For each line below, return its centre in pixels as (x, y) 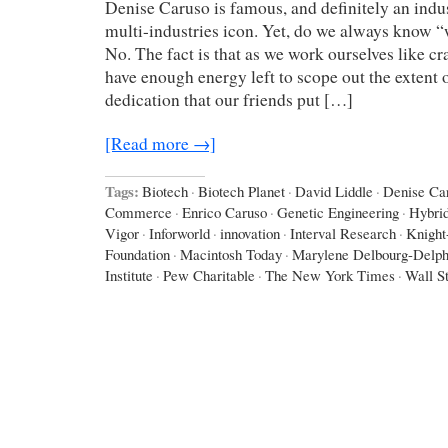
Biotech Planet (241, 190)
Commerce (138, 211)
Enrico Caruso (224, 211)
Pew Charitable (209, 274)
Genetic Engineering (338, 211)
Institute (129, 274)
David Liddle (334, 190)
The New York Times (330, 274)
